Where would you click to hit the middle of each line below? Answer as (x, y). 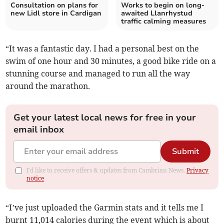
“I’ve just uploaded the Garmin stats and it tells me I (105, 207)
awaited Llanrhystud (157, 13)
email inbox (39, 129)
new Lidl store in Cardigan (56, 13)
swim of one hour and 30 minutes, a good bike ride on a (111, 61)
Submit (185, 151)
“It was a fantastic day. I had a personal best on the (102, 48)
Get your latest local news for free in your (105, 117)
